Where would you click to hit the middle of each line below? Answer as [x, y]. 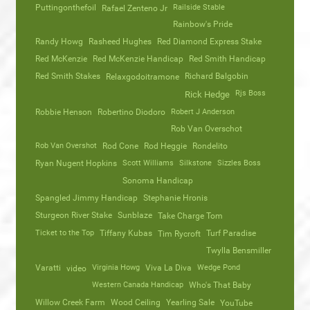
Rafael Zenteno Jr [135, 8]
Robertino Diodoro [131, 112]
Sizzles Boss [239, 163]
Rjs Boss [250, 93]
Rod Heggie [165, 146]
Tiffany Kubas [126, 233]
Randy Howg [59, 42]
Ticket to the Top [65, 233]
